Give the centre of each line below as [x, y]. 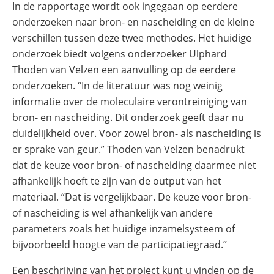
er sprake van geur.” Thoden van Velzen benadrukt [128, 149]
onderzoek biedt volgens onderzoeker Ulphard [120, 54]
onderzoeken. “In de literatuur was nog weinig [117, 86]
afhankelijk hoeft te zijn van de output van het [117, 181]
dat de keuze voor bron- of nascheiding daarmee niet [134, 165]
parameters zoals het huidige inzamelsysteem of [124, 229]
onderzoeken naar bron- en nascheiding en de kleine [133, 22]
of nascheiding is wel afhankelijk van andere [113, 213]
